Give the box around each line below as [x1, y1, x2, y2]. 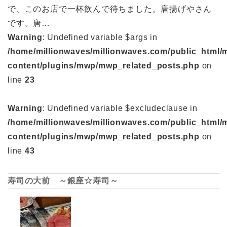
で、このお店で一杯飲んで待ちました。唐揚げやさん [8, 4, 212, 13]
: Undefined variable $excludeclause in [42, 103, 198, 112]
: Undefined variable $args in [42, 32, 158, 42]
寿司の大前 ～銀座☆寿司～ [8, 176, 119, 185]
